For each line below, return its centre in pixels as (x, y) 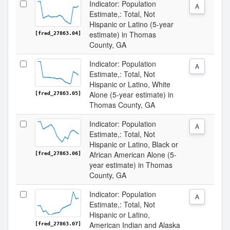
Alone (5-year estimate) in (131, 94)
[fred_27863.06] (58, 153)
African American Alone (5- (133, 155)
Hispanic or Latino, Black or (134, 144)
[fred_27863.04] (58, 33)
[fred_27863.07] (58, 224)
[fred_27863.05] (58, 93)
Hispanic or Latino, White (130, 84)
